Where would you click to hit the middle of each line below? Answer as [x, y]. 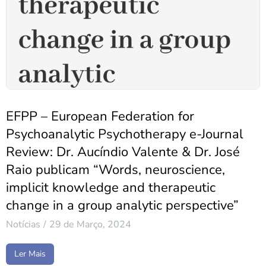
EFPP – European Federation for [100, 116]
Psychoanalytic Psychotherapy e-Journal [125, 134]
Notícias [23, 224]
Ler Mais [30, 254]
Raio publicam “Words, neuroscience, [115, 170]
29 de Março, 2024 [90, 224]
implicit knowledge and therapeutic [111, 187]
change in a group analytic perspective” [122, 205]
